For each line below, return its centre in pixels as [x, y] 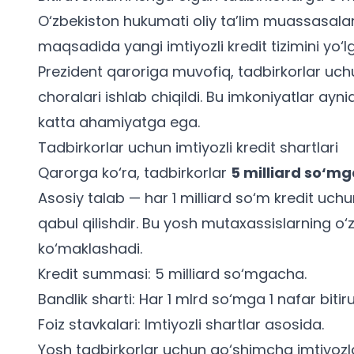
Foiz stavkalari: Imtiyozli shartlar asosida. [181, 324]
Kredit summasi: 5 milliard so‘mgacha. [172, 274]
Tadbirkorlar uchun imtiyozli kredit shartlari [188, 147]
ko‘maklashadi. [90, 249]
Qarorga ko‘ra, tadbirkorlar [134, 173]
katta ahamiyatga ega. [119, 122]
